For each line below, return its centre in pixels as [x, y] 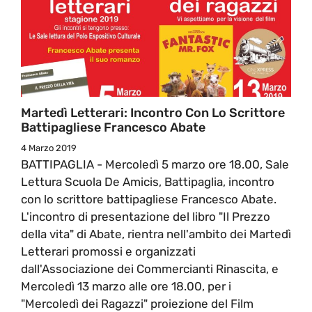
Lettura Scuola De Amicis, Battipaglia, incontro [148, 181]
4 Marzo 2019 [49, 148]
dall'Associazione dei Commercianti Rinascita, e [150, 268]
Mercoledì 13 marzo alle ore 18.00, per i [126, 286]
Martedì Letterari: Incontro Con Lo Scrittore [153, 112]
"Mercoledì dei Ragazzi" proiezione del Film [137, 303]
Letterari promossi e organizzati [108, 251]
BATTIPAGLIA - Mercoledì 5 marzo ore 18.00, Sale [155, 164]
